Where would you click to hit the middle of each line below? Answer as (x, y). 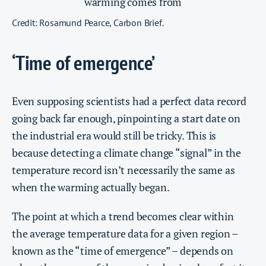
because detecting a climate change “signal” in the (126, 153)
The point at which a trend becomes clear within (123, 216)
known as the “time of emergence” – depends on (123, 251)
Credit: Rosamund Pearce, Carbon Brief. (88, 22)
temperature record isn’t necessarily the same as (123, 170)
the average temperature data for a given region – (125, 234)
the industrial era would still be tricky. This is (114, 136)
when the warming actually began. (91, 187)
